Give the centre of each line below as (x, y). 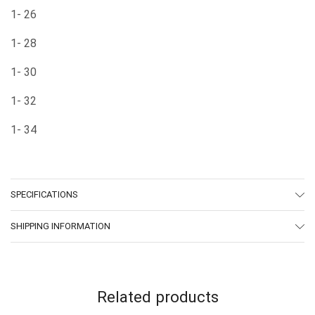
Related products (157, 297)
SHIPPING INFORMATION (60, 226)
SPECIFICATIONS (44, 195)
